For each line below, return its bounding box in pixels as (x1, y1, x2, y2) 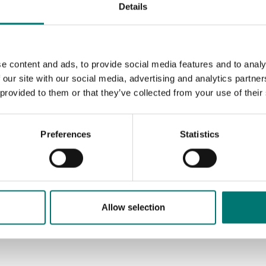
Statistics (180, 129, 219, 140)
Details (118, 1, 148, 12)
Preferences (40, 129, 91, 140)
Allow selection (101, 202, 165, 213)
